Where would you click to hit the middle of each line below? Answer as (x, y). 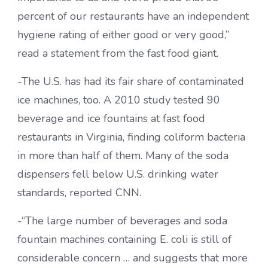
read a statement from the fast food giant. (118, 54)
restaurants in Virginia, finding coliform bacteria (131, 137)
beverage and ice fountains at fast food (111, 119)
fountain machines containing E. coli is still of (124, 240)
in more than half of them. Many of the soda (123, 156)
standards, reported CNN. (79, 193)
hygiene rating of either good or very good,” (123, 35)
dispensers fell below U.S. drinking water (118, 174)
